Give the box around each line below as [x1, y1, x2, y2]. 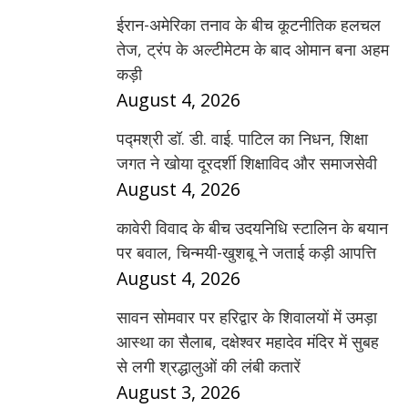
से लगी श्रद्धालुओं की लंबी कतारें [117, 355, 301, 377]
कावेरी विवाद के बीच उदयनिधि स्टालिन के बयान [117, 217, 388, 239]
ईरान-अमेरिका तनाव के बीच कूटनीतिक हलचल [117, 14, 381, 36]
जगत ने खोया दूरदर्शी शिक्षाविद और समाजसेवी [117, 152, 377, 174]
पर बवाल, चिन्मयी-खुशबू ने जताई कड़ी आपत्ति [117, 241, 376, 263]
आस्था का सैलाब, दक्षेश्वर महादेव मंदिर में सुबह [117, 331, 379, 352]
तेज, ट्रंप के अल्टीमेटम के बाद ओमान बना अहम [117, 38, 389, 60]
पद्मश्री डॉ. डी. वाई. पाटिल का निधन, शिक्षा [117, 127, 368, 149]
